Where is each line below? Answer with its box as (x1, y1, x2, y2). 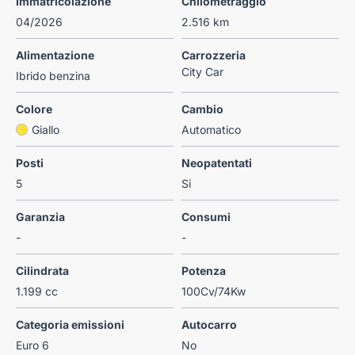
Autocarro (181, 317, 237, 331)
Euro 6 (16, 338, 49, 352)
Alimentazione (16, 48, 94, 62)
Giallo (32, 122, 59, 136)
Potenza (181, 263, 226, 277)
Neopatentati (181, 155, 252, 170)
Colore (16, 101, 52, 116)
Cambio (181, 101, 223, 116)
